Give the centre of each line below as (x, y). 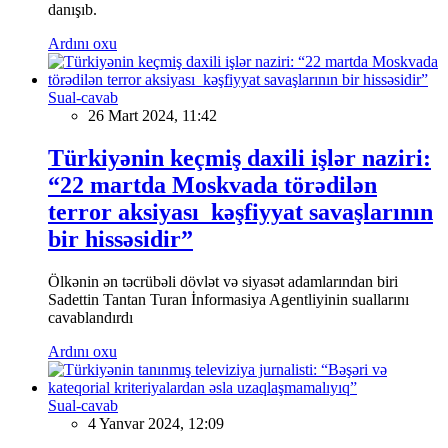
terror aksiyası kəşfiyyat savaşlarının (240, 211)
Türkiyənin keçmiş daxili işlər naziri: (239, 157)
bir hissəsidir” (120, 238)
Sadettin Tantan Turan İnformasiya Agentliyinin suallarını (228, 299)
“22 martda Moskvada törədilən (212, 184)
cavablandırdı (90, 317)
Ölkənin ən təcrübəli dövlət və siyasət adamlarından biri (223, 281)
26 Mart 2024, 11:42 (152, 115)
